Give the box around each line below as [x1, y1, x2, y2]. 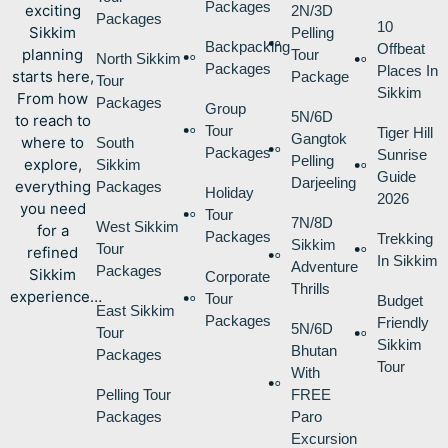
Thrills [291, 279, 331, 297]
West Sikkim [95, 217, 179, 235]
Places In [376, 61, 438, 79]
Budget [376, 291, 423, 309]
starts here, [11, 66, 94, 86]
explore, [23, 154, 82, 174]
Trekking [376, 229, 433, 247]
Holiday [205, 183, 255, 201]
